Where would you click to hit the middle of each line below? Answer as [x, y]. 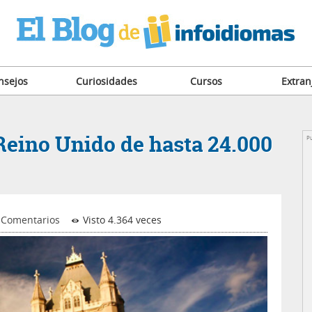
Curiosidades [106, 81]
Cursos [206, 81]
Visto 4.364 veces [120, 220]
